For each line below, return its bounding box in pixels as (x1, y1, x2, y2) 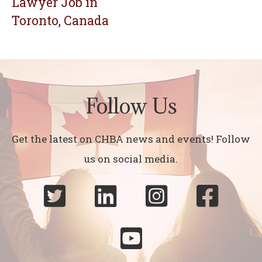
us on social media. (84, 152, 178, 166)
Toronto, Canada (12, 12, 109, 29)
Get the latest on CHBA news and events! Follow (12, 132, 250, 146)
